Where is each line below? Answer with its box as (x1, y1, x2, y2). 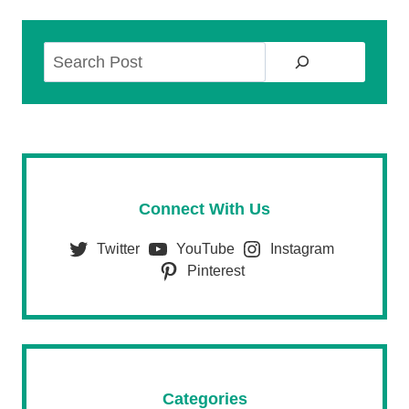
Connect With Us (139, 200, 270, 218)
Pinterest (186, 262, 245, 278)
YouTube (175, 240, 235, 257)
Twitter (96, 240, 140, 257)
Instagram (270, 240, 335, 257)
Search (204, 45, 256, 64)
